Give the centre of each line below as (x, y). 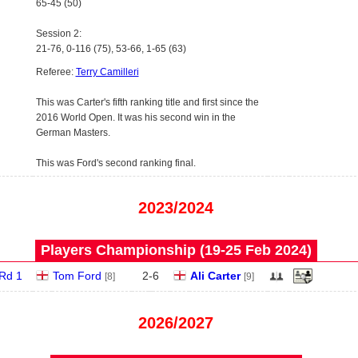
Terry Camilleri (107, 72)
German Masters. (73, 133)
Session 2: (58, 34)
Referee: (56, 72)
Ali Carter (215, 276)
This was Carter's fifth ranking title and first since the (147, 102)
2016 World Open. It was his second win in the (135, 117)
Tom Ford (77, 276)
